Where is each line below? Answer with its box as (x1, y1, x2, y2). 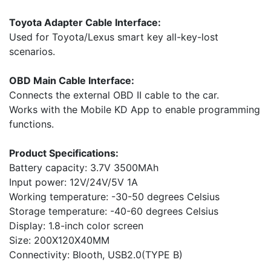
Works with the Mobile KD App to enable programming (9, 103, 260, 116)
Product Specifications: (9, 147, 119, 160)
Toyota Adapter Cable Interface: (9, 16, 161, 29)
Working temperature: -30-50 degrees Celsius (9, 191, 220, 203)
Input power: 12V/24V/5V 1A (9, 176, 138, 189)
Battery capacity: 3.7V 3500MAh (9, 162, 158, 174)
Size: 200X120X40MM (9, 234, 109, 247)
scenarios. (9, 45, 55, 58)
